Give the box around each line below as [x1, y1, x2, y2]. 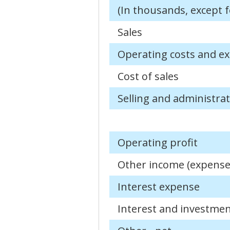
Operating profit [117, 135, 198, 149]
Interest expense [117, 179, 200, 194]
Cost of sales [117, 69, 179, 83]
